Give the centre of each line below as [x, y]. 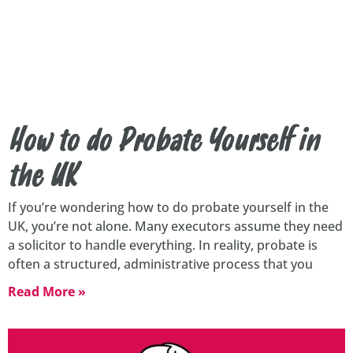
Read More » [47, 292]
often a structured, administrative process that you [160, 264]
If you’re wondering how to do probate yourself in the [168, 208]
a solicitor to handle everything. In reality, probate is [163, 245]
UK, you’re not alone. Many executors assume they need [175, 227]
